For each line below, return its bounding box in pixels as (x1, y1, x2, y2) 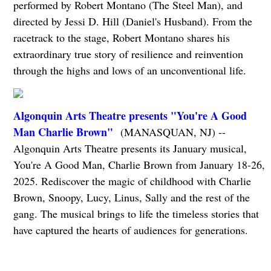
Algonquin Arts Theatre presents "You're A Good (13, 108, 247, 124)
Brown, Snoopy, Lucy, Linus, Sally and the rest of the (13, 190, 250, 205)
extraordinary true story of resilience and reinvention (13, 47, 243, 62)
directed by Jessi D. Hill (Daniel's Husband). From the (13, 14, 252, 29)
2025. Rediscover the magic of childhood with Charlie (13, 174, 251, 189)
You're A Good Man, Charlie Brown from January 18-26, (13, 157, 265, 172)
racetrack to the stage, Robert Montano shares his (13, 30, 230, 45)
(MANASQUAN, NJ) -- (113, 125, 226, 140)
